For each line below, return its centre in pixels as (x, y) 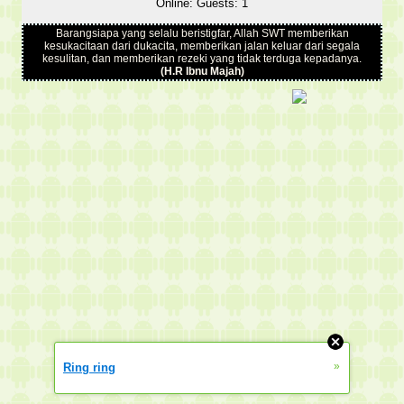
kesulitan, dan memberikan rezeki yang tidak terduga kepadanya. (202, 59)
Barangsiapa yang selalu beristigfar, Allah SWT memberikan (202, 33)
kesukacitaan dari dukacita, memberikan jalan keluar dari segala (202, 46)
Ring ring (89, 367)
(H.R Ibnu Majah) (202, 71)
